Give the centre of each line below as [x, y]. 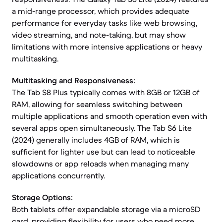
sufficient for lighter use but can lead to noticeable [104, 152]
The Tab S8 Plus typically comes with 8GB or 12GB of [106, 92]
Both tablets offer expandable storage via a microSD [106, 209]
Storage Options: [42, 197]
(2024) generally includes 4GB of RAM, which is [96, 140]
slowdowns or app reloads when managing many [100, 164]
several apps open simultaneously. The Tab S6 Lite [102, 128]
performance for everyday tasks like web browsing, [105, 23]
